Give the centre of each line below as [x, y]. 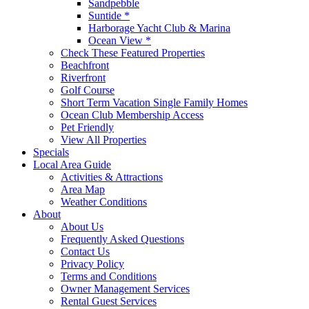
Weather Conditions [104, 202]
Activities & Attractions [112, 177]
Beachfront [85, 65]
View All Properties [103, 140]
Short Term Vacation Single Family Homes [154, 102]
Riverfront [83, 78]
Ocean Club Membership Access [132, 115]
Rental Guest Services [109, 301]
